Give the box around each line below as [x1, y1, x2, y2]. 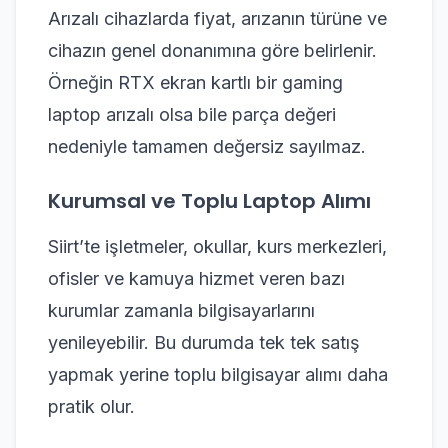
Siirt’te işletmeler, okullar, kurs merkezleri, [48, 235, 387, 257]
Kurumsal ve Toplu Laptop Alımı [48, 186, 371, 215]
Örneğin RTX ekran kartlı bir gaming [48, 71, 343, 93]
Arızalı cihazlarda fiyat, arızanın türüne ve [48, 7, 387, 29]
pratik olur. [48, 395, 135, 417]
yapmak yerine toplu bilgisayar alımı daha [48, 363, 388, 385]
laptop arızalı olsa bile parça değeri [48, 103, 336, 125]
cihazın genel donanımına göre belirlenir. [48, 39, 377, 61]
